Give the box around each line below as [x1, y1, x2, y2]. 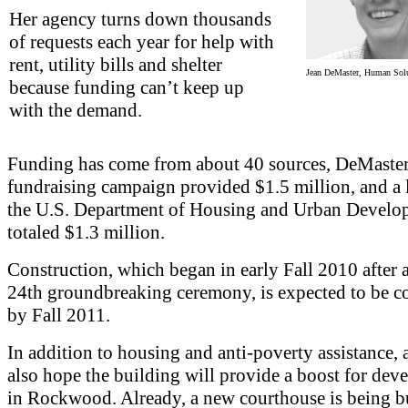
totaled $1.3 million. [7, 220, 165, 243]
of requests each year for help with [9, 30, 274, 53]
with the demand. [9, 98, 142, 121]
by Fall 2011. [7, 303, 110, 326]
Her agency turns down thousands [9, 7, 271, 30]
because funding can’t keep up [9, 76, 244, 98]
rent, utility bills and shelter [9, 53, 222, 76]
